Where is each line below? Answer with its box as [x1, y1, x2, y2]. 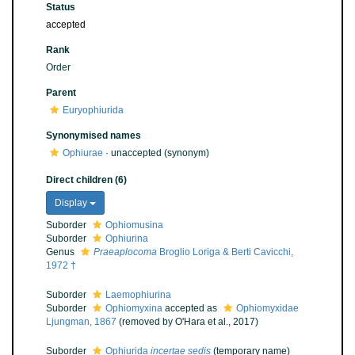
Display [55, 197, 90, 208]
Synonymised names [46, 130, 141, 141]
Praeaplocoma [94, 246, 157, 258]
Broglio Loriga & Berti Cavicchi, [157, 246, 293, 258]
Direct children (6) [46, 174, 127, 185]
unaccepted [111, 147, 162, 158]
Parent [46, 87, 76, 98]
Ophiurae [63, 147, 103, 158]
